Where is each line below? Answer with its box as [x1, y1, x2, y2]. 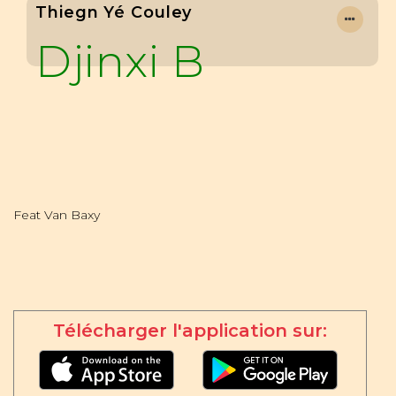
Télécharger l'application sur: [53, 320, 327, 342]
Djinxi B [35, 34, 204, 88]
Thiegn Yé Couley [35, 3, 193, 22]
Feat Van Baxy [13, 207, 100, 224]
